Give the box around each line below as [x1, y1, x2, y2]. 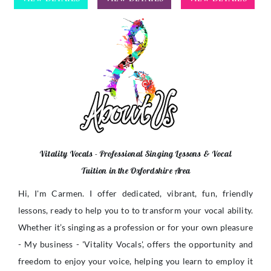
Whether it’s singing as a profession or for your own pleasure [18, 222, 253, 233]
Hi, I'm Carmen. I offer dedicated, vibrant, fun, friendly [18, 188, 253, 199]
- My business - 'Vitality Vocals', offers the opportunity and [18, 239, 253, 250]
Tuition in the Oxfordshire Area [80, 165, 191, 177]
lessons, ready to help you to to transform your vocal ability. [18, 205, 253, 216]
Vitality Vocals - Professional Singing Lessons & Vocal [39, 148, 232, 160]
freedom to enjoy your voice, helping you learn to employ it [18, 256, 253, 267]
